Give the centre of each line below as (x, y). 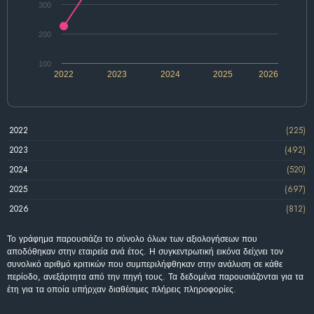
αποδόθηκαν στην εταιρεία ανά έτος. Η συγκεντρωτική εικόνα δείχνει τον (145, 251)
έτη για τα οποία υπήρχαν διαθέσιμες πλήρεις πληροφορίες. (122, 289)
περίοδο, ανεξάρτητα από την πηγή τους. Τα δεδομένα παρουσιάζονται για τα (155, 277)
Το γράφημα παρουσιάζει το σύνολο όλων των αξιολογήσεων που (132, 239)
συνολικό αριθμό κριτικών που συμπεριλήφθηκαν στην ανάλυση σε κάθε (145, 264)
